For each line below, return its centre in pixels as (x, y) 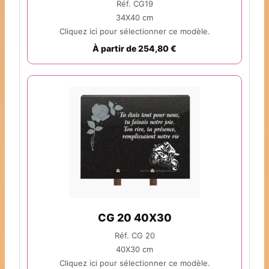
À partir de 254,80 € (134, 49)
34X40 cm (134, 18)
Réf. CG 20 (134, 236)
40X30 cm (134, 249)
